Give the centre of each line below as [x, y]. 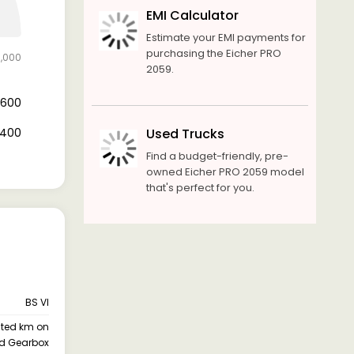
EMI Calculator [192, 15]
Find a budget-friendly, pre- [217, 156]
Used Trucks [185, 134]
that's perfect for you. [200, 188]
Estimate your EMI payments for [226, 38]
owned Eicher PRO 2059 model [225, 172]
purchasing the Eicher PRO [213, 53]
